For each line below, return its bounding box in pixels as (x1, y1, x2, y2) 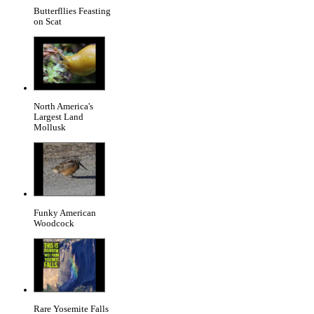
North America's (34, 102, 93, 112)
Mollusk (34, 123, 66, 133)
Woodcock (34, 218, 74, 228)
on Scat (34, 16, 62, 27)
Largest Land (34, 112, 83, 123)
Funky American (34, 207, 96, 218)
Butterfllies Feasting (34, 6, 111, 16)
